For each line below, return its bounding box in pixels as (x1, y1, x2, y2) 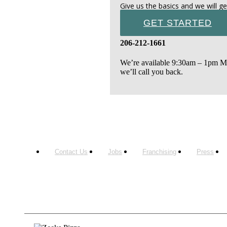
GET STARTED (143, 17, 212, 28)
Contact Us (55, 148, 88, 156)
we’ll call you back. (120, 67, 183, 77)
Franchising (142, 148, 176, 156)
